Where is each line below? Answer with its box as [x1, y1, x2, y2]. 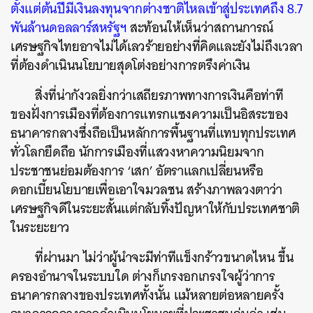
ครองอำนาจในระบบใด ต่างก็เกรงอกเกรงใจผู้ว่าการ [10, 265, 275, 288]
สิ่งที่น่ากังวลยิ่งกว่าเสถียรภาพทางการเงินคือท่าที [35, 84, 284, 107]
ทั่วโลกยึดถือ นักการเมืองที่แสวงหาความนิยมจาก [10, 140, 264, 163]
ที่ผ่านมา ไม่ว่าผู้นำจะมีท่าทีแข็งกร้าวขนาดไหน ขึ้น [35, 246, 294, 269]
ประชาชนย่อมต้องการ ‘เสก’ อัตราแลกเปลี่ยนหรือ [10, 159, 263, 182]
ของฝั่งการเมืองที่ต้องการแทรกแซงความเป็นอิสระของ [10, 103, 289, 126]
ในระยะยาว [10, 216, 70, 239]
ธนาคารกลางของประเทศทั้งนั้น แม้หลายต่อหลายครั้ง [10, 284, 284, 307]
